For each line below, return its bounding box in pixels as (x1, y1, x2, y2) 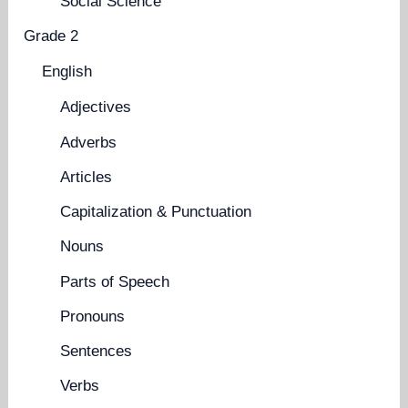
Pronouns (60, 307, 126, 325)
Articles (60, 168, 113, 186)
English (42, 63, 93, 81)
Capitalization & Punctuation (60, 203, 252, 220)
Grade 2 (24, 27, 79, 46)
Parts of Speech (60, 272, 170, 291)
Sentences (60, 342, 133, 360)
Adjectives (60, 98, 132, 117)
